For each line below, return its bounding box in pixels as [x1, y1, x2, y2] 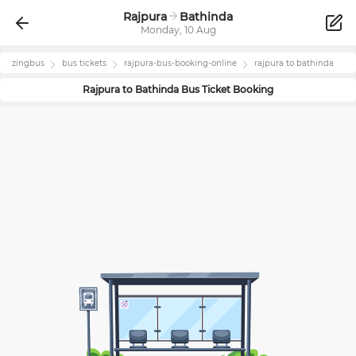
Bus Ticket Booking [179, 83, 273, 95]
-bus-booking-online [153, 58, 237, 68]
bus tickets [62, 58, 106, 68]
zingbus [12, 58, 44, 68]
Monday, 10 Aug [140, 24, 216, 36]
